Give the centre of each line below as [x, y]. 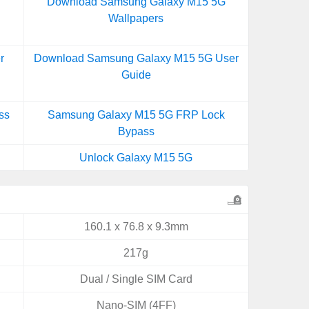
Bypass [136, 131]
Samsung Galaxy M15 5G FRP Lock [136, 115]
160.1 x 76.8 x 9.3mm [136, 227]
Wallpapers [136, 18]
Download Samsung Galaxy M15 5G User [136, 58]
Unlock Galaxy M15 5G [136, 158]
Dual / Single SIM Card [136, 279]
